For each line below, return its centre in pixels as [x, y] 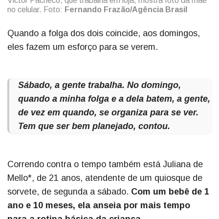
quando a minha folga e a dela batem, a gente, [114, 99]
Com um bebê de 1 [170, 192]
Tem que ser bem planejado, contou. [94, 126]
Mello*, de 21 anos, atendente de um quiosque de [105, 178]
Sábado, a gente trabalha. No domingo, [99, 85]
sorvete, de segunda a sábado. [69, 192]
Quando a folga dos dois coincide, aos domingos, [104, 33]
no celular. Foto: [36, 10]
